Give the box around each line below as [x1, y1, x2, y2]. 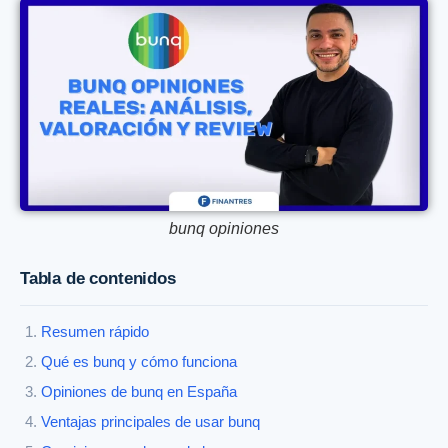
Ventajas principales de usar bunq [41, 414, 260, 431]
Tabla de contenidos [20, 269, 176, 289]
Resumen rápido [41, 324, 149, 341]
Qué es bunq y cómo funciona [41, 354, 237, 371]
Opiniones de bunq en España [41, 384, 237, 401]
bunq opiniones [169, 220, 279, 238]
